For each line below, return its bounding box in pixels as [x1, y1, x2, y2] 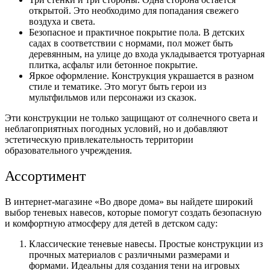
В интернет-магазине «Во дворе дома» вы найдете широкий [5, 196, 253, 207]
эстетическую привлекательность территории [5, 134, 193, 145]
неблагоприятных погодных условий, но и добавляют [5, 124, 228, 134]
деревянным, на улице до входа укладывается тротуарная [29, 49, 265, 60]
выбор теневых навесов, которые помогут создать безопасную [5, 207, 262, 218]
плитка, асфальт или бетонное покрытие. [29, 60, 198, 71]
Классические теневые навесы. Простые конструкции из [29, 239, 263, 250]
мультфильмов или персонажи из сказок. [29, 92, 196, 103]
